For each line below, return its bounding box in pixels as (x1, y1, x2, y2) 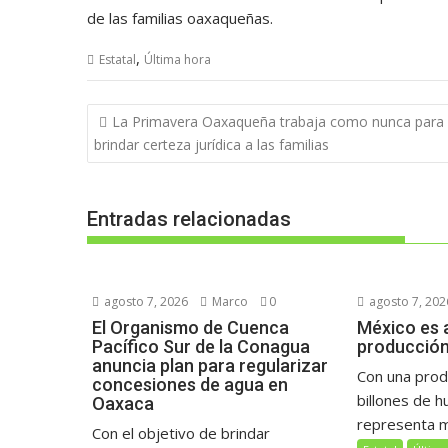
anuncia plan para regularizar (92, 355, 328, 376)
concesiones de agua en (92, 374, 288, 395)
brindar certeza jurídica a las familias (94, 134, 329, 154)
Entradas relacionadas (87, 207, 291, 231)
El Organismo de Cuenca (92, 317, 289, 338)
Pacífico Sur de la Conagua (92, 336, 310, 357)
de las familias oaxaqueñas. (87, 8, 273, 28)
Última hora (144, 51, 211, 68)
